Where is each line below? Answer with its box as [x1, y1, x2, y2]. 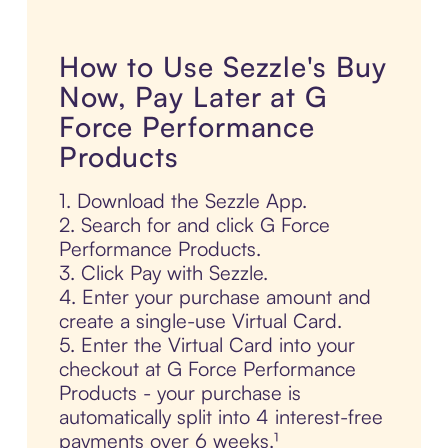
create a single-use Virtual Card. [58, 308, 342, 334]
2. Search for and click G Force [58, 212, 330, 238]
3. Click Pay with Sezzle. [58, 260, 268, 286]
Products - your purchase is [58, 380, 301, 406]
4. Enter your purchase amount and [58, 284, 371, 310]
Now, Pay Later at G [58, 79, 327, 115]
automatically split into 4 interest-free [58, 404, 383, 430]
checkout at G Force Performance [58, 356, 356, 382]
